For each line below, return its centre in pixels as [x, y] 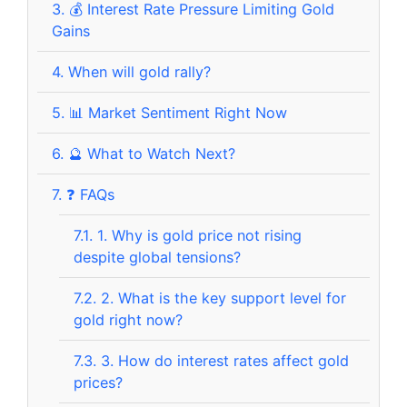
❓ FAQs [89, 194]
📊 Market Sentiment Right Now [176, 112]
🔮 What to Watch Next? [150, 153]
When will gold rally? [138, 71]
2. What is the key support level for [222, 298]
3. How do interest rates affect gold [223, 360]
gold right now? [129, 319]
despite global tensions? [158, 257]
